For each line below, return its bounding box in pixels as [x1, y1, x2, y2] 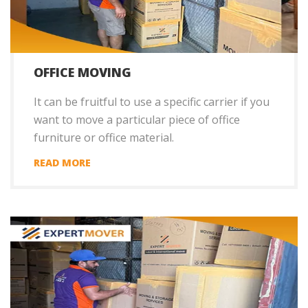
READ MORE [34, 156, 91, 170]
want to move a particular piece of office [34, 112, 240, 128]
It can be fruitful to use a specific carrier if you [34, 94, 269, 110]
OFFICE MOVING [34, 64, 131, 81]
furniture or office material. [34, 130, 174, 146]
